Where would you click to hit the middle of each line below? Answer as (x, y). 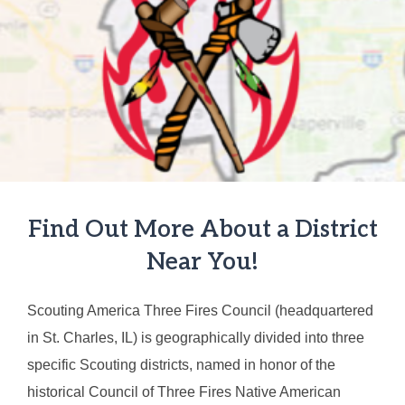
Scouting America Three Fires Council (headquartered (200, 311)
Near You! (202, 263)
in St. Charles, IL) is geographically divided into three (196, 338)
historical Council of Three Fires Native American (184, 392)
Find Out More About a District (202, 231)
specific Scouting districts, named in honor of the (181, 365)
